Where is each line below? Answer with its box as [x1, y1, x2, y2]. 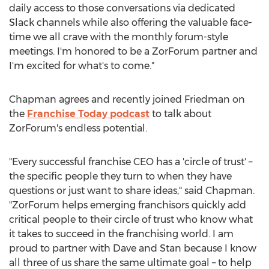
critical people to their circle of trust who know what [9, 214, 253, 225]
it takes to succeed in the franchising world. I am [9, 228, 234, 240]
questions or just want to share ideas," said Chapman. [9, 185, 255, 196]
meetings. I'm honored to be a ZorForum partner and [9, 46, 258, 57]
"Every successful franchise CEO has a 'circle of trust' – [9, 156, 252, 168]
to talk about [150, 108, 211, 119]
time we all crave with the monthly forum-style [9, 31, 228, 43]
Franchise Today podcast [27, 108, 150, 119]
